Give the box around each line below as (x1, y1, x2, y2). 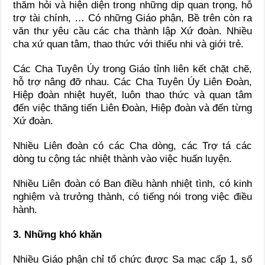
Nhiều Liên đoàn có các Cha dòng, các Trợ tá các (13, 140, 252, 151)
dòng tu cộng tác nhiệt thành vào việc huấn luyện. (13, 153, 232, 164)
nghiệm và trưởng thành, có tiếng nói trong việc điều (13, 190, 252, 202)
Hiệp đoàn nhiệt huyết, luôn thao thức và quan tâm (13, 89, 252, 101)
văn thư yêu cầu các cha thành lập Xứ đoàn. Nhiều (13, 25, 252, 37)
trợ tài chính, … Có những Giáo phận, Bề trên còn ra (13, 12, 252, 24)
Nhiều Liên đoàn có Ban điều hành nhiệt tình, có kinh (13, 177, 252, 189)
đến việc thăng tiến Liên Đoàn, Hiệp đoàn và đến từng (13, 102, 252, 114)
